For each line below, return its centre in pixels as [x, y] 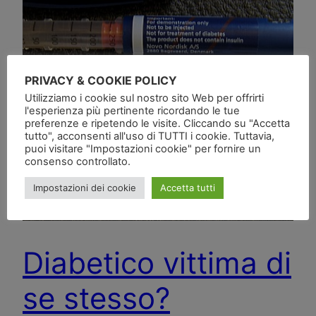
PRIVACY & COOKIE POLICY [101, 80]
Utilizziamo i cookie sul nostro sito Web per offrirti [144, 98]
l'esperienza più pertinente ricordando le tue [132, 110]
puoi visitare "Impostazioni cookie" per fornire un [143, 148]
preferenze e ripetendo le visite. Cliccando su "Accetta [157, 123]
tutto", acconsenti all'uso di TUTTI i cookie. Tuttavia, [150, 136]
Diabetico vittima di [157, 262]
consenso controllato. [78, 161]
